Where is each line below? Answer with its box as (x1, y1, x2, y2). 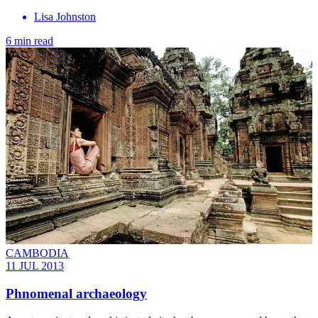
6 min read (6, 35, 53, 48)
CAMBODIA (6, 246, 69, 259)
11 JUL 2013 (6, 259, 64, 272)
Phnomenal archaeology (6, 285, 147, 301)
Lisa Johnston (34, 11, 96, 23)
